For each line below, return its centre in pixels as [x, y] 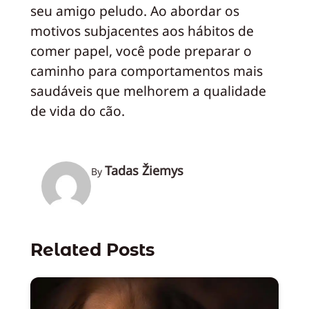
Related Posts [92, 250]
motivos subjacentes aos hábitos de [142, 31]
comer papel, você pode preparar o [141, 51]
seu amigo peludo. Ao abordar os [134, 11]
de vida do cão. [77, 111]
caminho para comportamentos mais [146, 71]
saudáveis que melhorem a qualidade [148, 91]
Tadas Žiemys [144, 171]
